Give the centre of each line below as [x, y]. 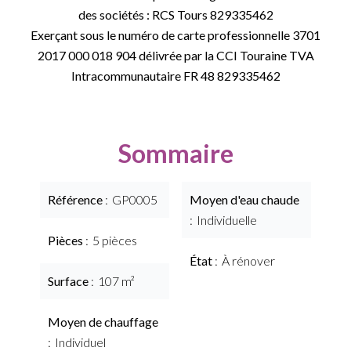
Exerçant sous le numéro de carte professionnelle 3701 [175, 35]
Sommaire [175, 153]
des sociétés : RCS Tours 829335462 [175, 14]
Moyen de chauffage [103, 322]
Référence [76, 199]
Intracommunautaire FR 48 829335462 [175, 76]
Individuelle [227, 220]
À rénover [248, 261]
